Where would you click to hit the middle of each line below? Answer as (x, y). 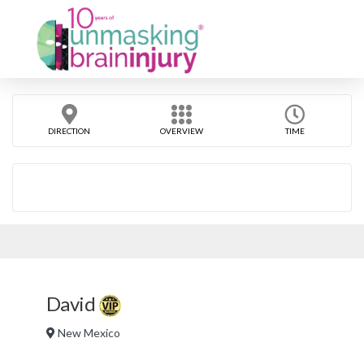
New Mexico (88, 332)
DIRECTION (69, 131)
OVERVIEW (182, 131)
